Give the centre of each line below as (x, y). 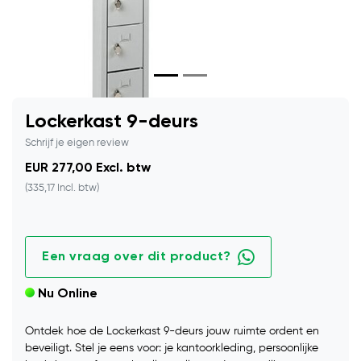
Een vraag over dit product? (137, 257)
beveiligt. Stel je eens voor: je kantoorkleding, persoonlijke (172, 349)
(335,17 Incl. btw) (62, 189)
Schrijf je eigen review (77, 143)
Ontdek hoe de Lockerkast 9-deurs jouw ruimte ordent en (172, 332)
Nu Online (68, 295)
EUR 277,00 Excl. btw (88, 169)
